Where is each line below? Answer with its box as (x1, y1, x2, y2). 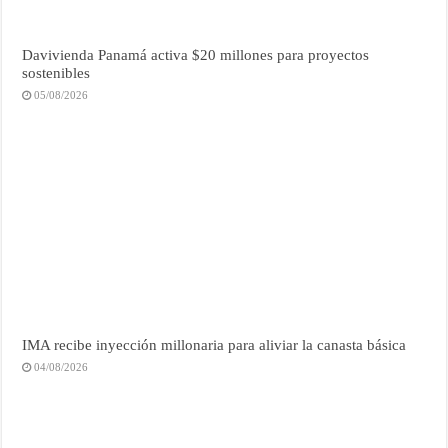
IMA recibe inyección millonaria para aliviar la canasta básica (22, 336, 407, 354)
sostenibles (22, 64, 91, 82)
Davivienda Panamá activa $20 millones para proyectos (22, 46, 370, 64)
